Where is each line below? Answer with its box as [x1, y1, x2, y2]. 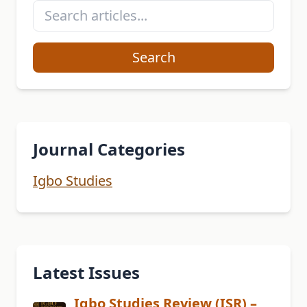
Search [132, 48, 175, 67]
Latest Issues [33, 261, 140, 284]
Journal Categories [33, 138, 185, 161]
